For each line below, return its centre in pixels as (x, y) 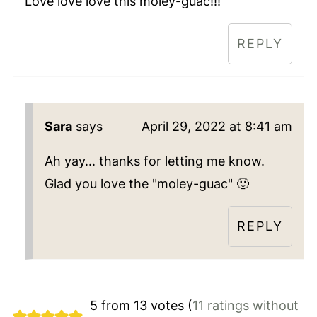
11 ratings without (245, 306)
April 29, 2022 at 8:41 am (217, 127)
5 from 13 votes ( (141, 306)
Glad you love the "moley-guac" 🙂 (146, 184)
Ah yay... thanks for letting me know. (154, 161)
